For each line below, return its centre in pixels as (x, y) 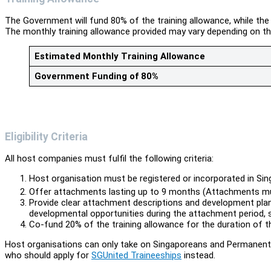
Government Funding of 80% (96, 77)
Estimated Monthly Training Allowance (119, 57)
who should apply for (48, 256)
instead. (198, 256)
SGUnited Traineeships (136, 256)
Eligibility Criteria (46, 136)
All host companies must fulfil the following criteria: (109, 159)
